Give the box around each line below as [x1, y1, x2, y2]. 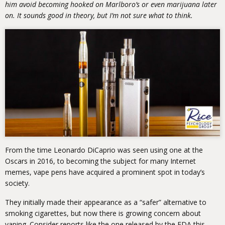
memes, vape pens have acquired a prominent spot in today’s [5, 167, 205, 177]
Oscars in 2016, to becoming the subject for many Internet [5, 156, 196, 166]
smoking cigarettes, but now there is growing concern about [5, 208, 201, 218]
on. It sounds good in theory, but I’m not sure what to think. [5, 11, 193, 21]
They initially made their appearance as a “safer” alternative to [5, 197, 206, 207]
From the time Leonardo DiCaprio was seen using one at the [5, 145, 203, 155]
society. [5, 178, 30, 188]
